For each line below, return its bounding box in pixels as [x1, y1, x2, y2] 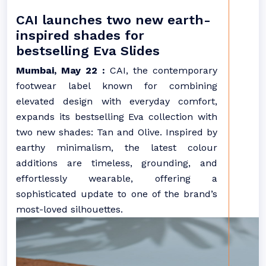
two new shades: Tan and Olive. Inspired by [16, 126, 217, 138]
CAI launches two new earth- [16, 12, 211, 27]
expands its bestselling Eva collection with [16, 111, 217, 122]
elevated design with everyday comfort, [16, 96, 217, 107]
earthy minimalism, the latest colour [16, 142, 217, 153]
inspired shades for [16, 28, 144, 43]
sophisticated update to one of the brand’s [16, 188, 217, 199]
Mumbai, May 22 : [16, 65, 110, 76]
